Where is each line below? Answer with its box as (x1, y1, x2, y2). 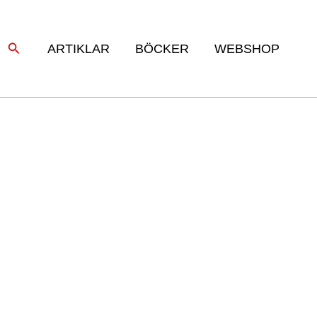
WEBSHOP (214, 41, 279, 56)
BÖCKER (135, 41, 189, 56)
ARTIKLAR (47, 41, 110, 56)
